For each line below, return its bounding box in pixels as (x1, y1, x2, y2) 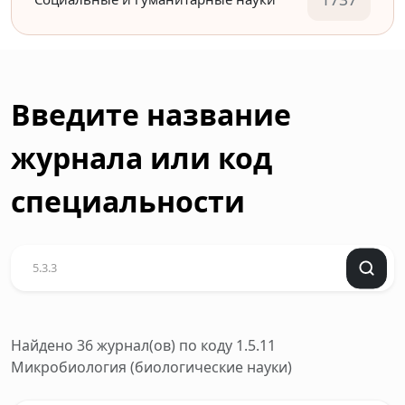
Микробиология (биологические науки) (11, 357, 292, 377)
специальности (11, 182, 245, 221)
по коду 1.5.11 (179, 335, 276, 355)
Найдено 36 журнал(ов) (11, 335, 179, 355)
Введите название (11, 95, 291, 134)
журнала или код (11, 138, 272, 177)
